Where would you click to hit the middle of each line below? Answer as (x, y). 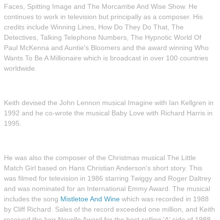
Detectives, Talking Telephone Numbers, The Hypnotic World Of (103, 37)
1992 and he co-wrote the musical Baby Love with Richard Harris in (108, 113)
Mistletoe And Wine (90, 199)
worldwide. (20, 68)
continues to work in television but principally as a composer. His (103, 17)
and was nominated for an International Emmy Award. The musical (107, 189)
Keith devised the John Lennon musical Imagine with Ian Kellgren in (109, 103)
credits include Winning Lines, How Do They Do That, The (94, 27)
